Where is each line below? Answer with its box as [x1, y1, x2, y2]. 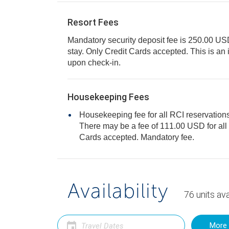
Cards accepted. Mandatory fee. [79, 133, 194, 142]
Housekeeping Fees [67, 91, 149, 102]
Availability [67, 178, 169, 203]
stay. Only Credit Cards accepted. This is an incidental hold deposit [67, 47, 105, 56]
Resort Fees [67, 17, 119, 28]
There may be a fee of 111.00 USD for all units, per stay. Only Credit [79, 122, 138, 130]
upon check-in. [67, 58, 121, 67]
